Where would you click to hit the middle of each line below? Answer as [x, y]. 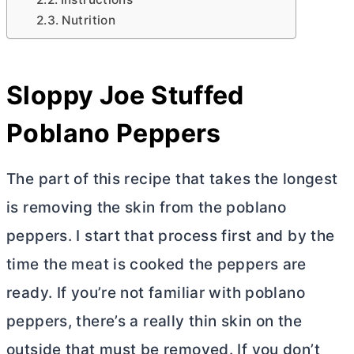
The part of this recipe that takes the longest [172, 179]
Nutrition [88, 20]
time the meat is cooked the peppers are [156, 264]
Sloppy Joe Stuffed [125, 95]
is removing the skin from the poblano [147, 207]
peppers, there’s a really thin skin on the [154, 321]
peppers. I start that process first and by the [171, 236]
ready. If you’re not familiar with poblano [156, 293]
